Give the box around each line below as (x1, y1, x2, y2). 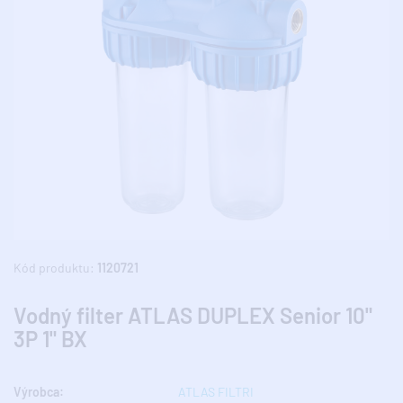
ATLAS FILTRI (178, 383, 254, 399)
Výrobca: (13, 383, 64, 399)
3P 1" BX (13, 325, 87, 352)
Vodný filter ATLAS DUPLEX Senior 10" (13, 301, 372, 328)
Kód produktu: (13, 259, 97, 275)
